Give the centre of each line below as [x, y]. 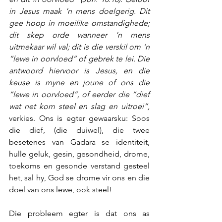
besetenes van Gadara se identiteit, [79, 142]
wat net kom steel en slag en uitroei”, [79, 106]
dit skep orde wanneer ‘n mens [79, 35]
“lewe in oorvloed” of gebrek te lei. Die [79, 59]
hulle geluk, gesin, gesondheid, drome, [79, 154]
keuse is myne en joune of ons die [79, 83]
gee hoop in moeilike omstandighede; [79, 23]
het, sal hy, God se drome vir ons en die [79, 178]
